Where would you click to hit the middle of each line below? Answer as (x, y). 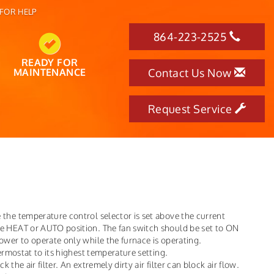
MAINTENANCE (50, 72)
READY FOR (50, 62)
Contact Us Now (191, 73)
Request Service (191, 109)
